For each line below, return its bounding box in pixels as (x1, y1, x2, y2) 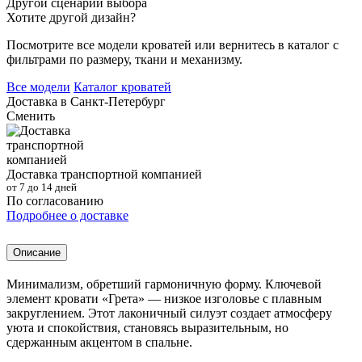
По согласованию (6, 194, 103, 208)
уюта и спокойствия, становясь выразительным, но (6, 321, 288, 335)
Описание (13, 246, 61, 259)
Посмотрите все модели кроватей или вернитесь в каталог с (6, 38, 339, 53)
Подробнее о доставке (6, 208, 128, 223)
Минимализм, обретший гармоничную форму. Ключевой (6, 277, 322, 292)
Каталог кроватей (74, 80, 171, 95)
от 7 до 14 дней (6, 182, 77, 194)
